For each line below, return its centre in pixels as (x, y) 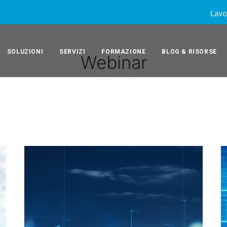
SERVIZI (72, 52)
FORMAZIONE (124, 52)
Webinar (113, 62)
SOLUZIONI (25, 52)
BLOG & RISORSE (189, 52)
